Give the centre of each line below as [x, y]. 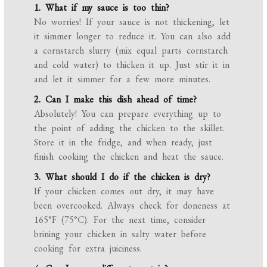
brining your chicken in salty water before [120, 234]
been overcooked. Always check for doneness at [132, 206]
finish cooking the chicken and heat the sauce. [129, 157]
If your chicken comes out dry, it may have [124, 191]
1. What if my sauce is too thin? [102, 8]
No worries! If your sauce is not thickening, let [132, 22]
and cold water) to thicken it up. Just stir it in [132, 65]
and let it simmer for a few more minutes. [122, 79]
